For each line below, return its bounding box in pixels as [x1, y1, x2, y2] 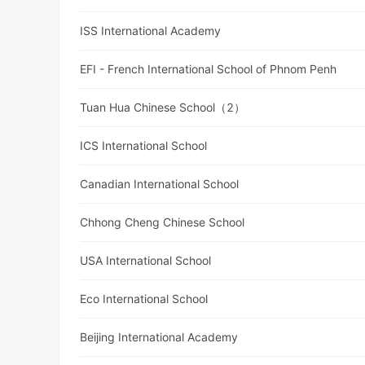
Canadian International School [80, 177, 240, 191]
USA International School [80, 253, 212, 268]
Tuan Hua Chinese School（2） [80, 100, 246, 115]
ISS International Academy [80, 24, 222, 38]
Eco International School [80, 292, 209, 306]
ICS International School [80, 139, 208, 153]
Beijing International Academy [80, 330, 239, 345]
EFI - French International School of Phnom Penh [80, 62, 337, 77]
